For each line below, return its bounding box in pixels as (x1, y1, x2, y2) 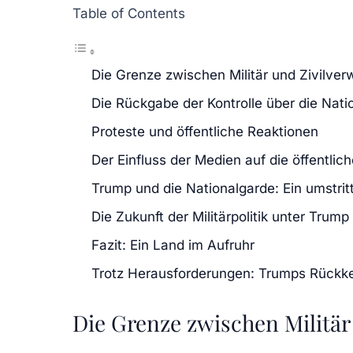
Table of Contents (72, 5, 185, 21)
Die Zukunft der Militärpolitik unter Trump (91, 208, 349, 225)
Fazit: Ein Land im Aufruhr (91, 236, 255, 253)
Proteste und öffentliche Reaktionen (91, 123, 318, 139)
